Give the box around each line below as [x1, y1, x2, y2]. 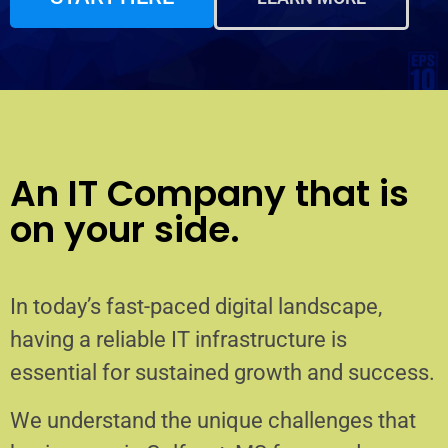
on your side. [10, 203, 240, 255]
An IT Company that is [10, 167, 409, 219]
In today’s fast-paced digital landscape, [10, 294, 382, 320]
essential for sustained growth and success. [10, 360, 435, 386]
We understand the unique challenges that [10, 407, 416, 433]
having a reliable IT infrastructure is [10, 327, 347, 353]
